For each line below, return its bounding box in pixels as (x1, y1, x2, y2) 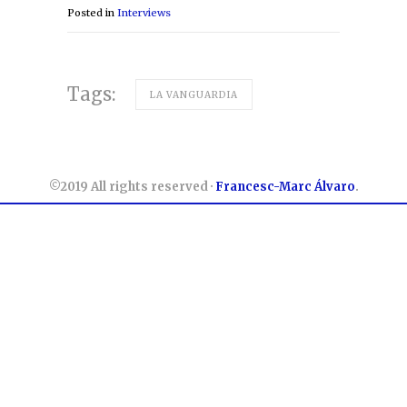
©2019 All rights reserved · (48, 179, 215, 194)
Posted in (67, 5, 114, 19)
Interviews (117, 5, 171, 19)
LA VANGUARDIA (150, 89, 238, 101)
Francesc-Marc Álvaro (214, 179, 355, 194)
